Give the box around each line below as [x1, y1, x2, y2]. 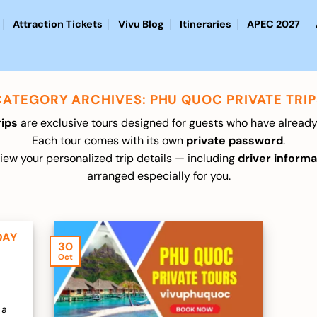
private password [186, 133, 283, 149]
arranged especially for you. [86, 168, 231, 184]
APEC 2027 [247, 18, 300, 30]
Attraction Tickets [13, 18, 103, 30]
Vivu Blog [118, 18, 164, 30]
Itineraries [180, 18, 231, 30]
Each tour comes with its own [32, 133, 186, 149]
